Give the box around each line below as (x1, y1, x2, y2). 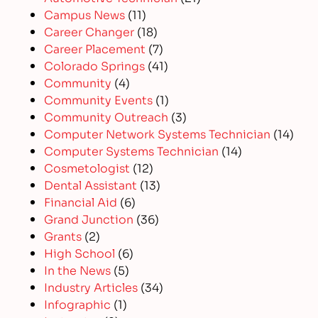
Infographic (44, 295, 111, 312)
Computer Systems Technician (44, 142, 219, 159)
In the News (44, 261, 111, 278)
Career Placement (44, 40, 146, 57)
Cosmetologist (44, 159, 131, 176)
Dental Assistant (44, 176, 138, 193)
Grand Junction (44, 210, 134, 227)
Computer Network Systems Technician (44, 125, 271, 142)
